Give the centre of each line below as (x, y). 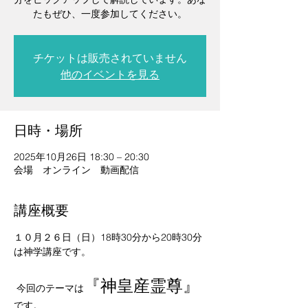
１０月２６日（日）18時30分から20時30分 (108, 237)
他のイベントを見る (110, 74)
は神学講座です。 (52, 252)
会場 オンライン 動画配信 (76, 170)
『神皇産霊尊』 (142, 286)
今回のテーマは (50, 288)
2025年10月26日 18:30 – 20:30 (81, 157)
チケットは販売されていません (110, 58)
